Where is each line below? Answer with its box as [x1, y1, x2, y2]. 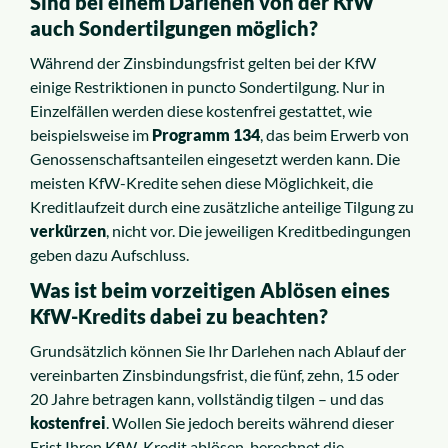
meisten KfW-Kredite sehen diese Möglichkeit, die [30, 173, 373, 193]
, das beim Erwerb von [260, 125, 409, 145]
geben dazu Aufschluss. [30, 245, 189, 265]
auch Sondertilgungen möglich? [30, 16, 318, 41]
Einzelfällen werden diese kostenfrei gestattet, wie [30, 101, 372, 121]
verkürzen [30, 221, 106, 241]
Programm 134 [152, 125, 260, 145]
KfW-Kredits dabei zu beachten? [30, 304, 328, 329]
